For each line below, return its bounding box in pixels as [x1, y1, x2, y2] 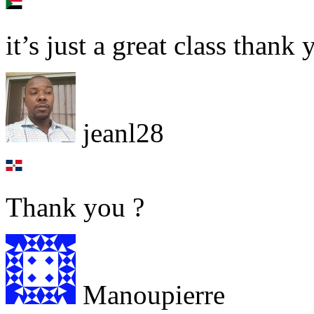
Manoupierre [76, 280, 225, 310]
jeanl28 [76, 118, 164, 149]
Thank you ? [6, 192, 144, 223]
